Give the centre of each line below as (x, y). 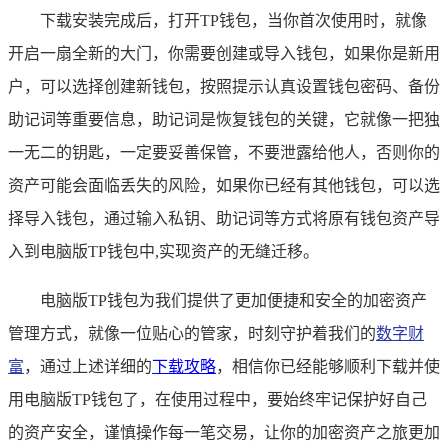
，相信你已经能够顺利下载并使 (328, 367)
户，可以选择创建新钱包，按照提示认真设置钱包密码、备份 (224, 87)
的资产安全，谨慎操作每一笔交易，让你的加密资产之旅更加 (224, 433)
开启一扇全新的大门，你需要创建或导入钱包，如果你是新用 (224, 54)
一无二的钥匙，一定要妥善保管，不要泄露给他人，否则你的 (224, 153)
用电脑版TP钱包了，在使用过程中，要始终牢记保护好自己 (217, 400)
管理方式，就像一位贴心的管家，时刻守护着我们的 (192, 334)
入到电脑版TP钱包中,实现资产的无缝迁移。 (163, 252)
